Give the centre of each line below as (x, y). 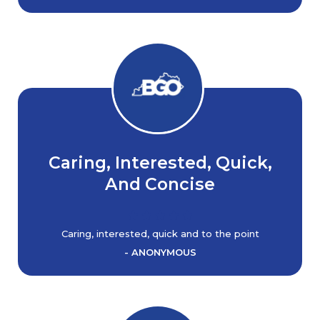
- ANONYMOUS (160, 252)
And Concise (160, 184)
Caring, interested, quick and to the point (160, 234)
